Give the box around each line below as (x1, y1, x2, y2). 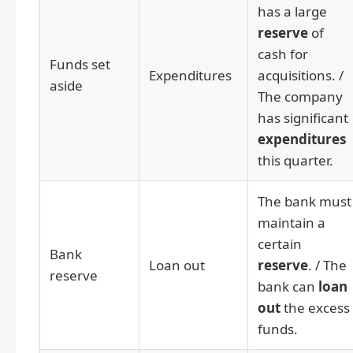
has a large (258, 2, 327, 21)
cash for (258, 45, 308, 64)
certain (258, 235, 302, 254)
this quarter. (258, 151, 333, 170)
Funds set (50, 55, 110, 74)
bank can (258, 277, 318, 296)
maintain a (258, 214, 325, 232)
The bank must (258, 192, 351, 211)
